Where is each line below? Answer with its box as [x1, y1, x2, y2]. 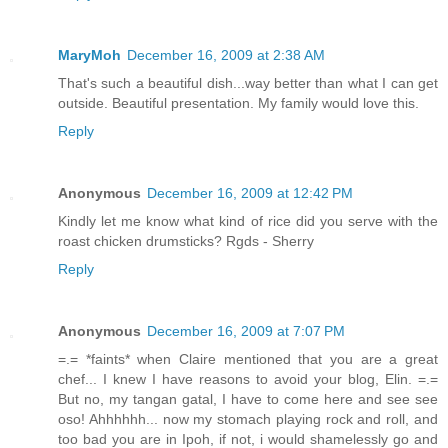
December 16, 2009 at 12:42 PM [147, 184, 353, 201]
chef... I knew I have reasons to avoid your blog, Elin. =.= [58, 370, 438, 387]
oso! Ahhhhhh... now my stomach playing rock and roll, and [58, 410, 438, 427]
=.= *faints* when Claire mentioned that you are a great [58, 350, 438, 367]
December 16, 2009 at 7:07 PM [147, 322, 345, 339]
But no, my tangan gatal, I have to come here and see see [58, 390, 438, 407]
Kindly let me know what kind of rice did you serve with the [58, 212, 438, 229]
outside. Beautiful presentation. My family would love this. [58, 94, 419, 111]
